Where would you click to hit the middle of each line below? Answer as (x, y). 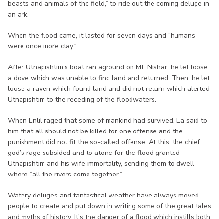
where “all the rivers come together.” (65, 174)
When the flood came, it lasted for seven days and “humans (101, 35)
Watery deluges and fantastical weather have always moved (103, 195)
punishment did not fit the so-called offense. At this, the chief (104, 142)
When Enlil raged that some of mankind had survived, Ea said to (108, 120)
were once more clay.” (42, 46)
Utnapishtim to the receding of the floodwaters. (82, 99)
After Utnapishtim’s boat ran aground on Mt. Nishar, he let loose (108, 67)
